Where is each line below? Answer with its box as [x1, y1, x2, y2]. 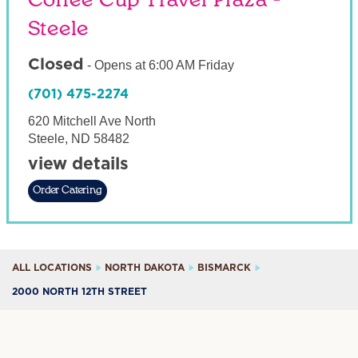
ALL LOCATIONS [12, 263, 92, 272]
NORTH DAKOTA [105, 263, 185, 272]
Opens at [93, 58, 145, 72]
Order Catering [32, 185, 102, 196]
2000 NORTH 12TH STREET [12, 287, 147, 296]
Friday [197, 58, 234, 72]
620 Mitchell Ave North [27, 114, 156, 128]
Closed [27, 57, 84, 73]
